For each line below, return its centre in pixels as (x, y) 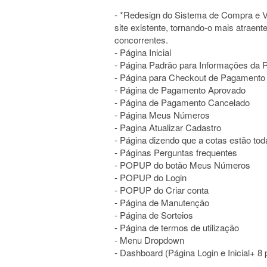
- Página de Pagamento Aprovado (180, 90)
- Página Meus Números (162, 115)
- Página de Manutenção (162, 202)
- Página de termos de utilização (177, 227)
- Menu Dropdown (149, 240)
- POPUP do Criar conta (162, 190)
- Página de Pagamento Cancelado (182, 102)
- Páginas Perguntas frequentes (176, 152)
